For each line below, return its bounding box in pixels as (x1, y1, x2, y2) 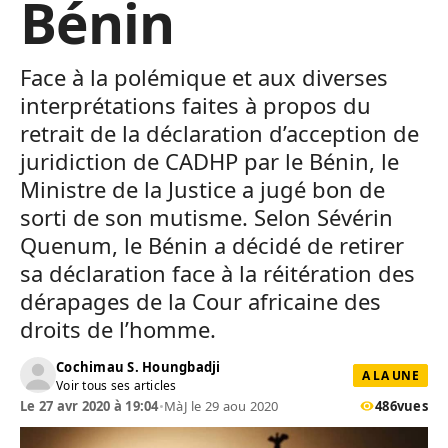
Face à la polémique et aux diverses (20, 62, 388, 92)
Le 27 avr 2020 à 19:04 (20, 397, 159, 415)
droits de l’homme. (20, 314, 216, 344)
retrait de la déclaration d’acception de (20, 118, 419, 148)
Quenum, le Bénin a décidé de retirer (20, 230, 404, 260)
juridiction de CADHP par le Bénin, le (20, 146, 399, 176)
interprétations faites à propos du (20, 90, 371, 120)
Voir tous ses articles (56, 376, 177, 394)
